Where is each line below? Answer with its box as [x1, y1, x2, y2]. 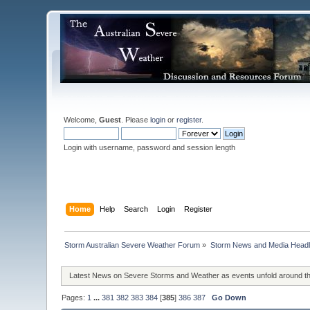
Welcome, [64, 116, 100, 124]
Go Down [212, 293, 247, 302]
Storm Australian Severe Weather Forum [64, 240, 201, 249]
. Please [121, 116, 151, 124]
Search [123, 204, 148, 213]
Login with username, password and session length [64, 143, 236, 152]
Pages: [62, 293, 88, 302]
